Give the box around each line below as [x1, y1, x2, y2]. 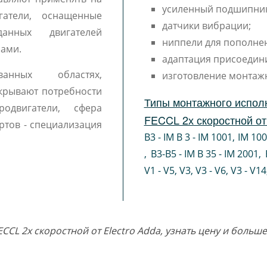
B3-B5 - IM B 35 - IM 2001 [150, 147, 259, 160]
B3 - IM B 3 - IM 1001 [144, 131, 232, 144]
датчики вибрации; [162, 19, 251, 32]
